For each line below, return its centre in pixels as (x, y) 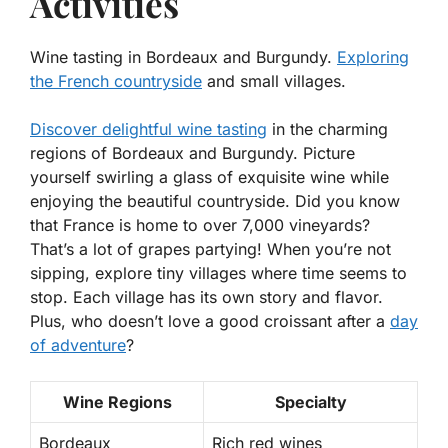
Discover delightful (103, 129)
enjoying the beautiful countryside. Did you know (215, 201)
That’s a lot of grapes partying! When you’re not (210, 249)
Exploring (373, 57)
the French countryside (116, 81)
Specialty (310, 402)
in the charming (327, 129)
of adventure (78, 345)
